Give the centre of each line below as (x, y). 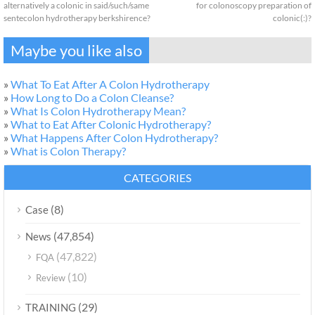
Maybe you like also (76, 50)
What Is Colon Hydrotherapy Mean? (98, 111)
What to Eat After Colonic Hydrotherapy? (111, 124)
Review (51, 278)
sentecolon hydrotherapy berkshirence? (77, 18)
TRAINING (51, 307)
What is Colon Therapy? (68, 151)
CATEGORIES (157, 178)
